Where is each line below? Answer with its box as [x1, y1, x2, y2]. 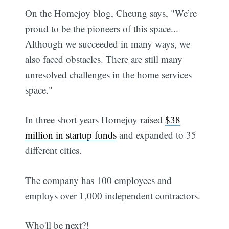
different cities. [25, 144, 82, 157]
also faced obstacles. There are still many [25, 52, 183, 65]
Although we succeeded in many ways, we [25, 37, 191, 50]
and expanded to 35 [117, 128, 197, 142]
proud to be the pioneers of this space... [25, 21, 179, 35]
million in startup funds [25, 128, 117, 142]
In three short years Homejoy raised [25, 113, 166, 126]
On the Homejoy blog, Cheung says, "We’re [25, 6, 197, 19]
